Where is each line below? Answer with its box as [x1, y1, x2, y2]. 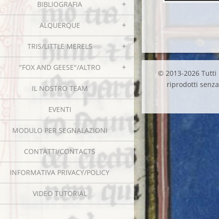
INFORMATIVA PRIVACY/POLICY [10, 168, 109, 177]
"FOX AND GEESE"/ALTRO [19, 63, 101, 72]
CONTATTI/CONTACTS [24, 147, 95, 156]
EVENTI [48, 105, 71, 114]
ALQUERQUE [39, 21, 80, 30]
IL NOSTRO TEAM [31, 84, 88, 93]
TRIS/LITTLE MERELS [27, 42, 92, 51]
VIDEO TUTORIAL [32, 189, 87, 198]
